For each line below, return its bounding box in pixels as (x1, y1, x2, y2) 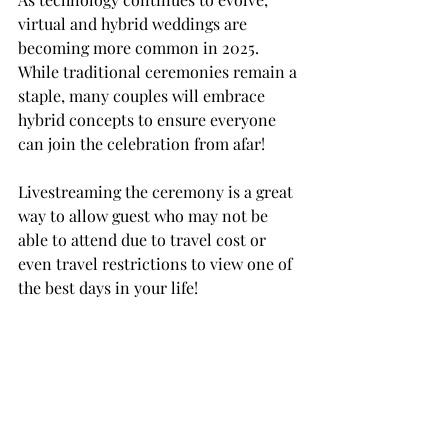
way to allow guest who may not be (18, 205, 272, 227)
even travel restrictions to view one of (18, 253, 296, 275)
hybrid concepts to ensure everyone (18, 109, 280, 131)
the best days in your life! (18, 277, 198, 299)
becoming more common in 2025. (18, 37, 271, 59)
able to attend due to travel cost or (18, 229, 270, 251)
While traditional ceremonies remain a (18, 61, 301, 83)
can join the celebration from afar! (18, 133, 265, 155)
